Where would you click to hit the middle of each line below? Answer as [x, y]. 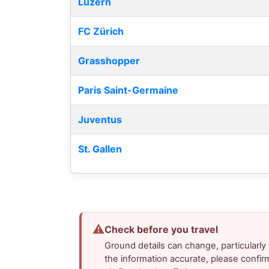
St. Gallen [100, 149]
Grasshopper [109, 61]
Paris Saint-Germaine [128, 90]
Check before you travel [162, 230]
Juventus [100, 120]
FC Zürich [101, 32]
